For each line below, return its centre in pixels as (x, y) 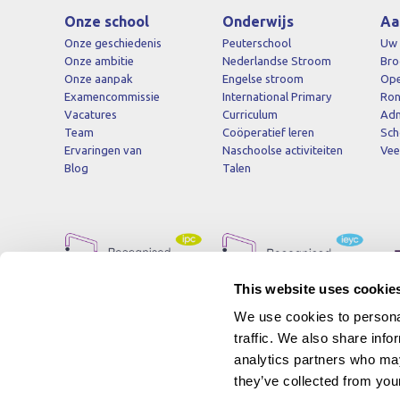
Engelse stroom (263, 78)
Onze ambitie (99, 60)
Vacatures (91, 114)
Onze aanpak (99, 78)
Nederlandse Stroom (277, 60)
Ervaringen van (103, 150)
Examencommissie (112, 96)
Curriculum (250, 114)
